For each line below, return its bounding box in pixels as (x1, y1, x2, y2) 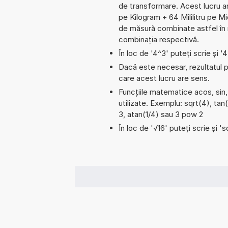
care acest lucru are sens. (119, 73, 210, 83)
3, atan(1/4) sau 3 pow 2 (119, 109, 203, 119)
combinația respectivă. (119, 34, 199, 44)
